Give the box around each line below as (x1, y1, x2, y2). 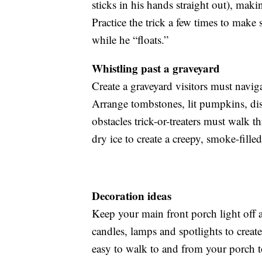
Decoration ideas (92, 188, 171, 204)
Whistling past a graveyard (92, 60, 220, 77)
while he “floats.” (92, 32, 168, 47)
